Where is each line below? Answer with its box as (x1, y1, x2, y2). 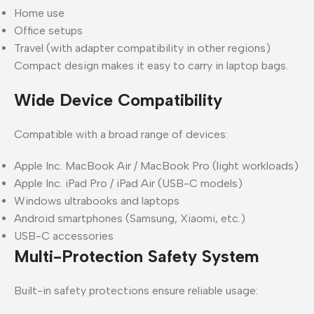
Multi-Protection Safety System (14, 245, 259, 266)
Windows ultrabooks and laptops (14, 193, 179, 207)
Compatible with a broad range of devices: (14, 127, 228, 141)
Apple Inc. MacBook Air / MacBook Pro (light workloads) (14, 158, 299, 172)
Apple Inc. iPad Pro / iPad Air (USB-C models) (14, 176, 243, 190)
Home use (14, 6, 64, 20)
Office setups (14, 23, 83, 37)
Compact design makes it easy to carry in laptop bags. (14, 58, 288, 72)
